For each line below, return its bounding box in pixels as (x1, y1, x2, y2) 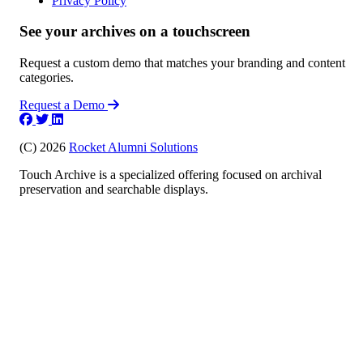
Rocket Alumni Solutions (69, 140, 198, 155)
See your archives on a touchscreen (19, 23, 250, 41)
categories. (19, 70, 74, 85)
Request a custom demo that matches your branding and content (19, 56, 345, 70)
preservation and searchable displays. (19, 182, 208, 197)
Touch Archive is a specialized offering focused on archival (19, 168, 322, 182)
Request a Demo (19, 98, 108, 113)
